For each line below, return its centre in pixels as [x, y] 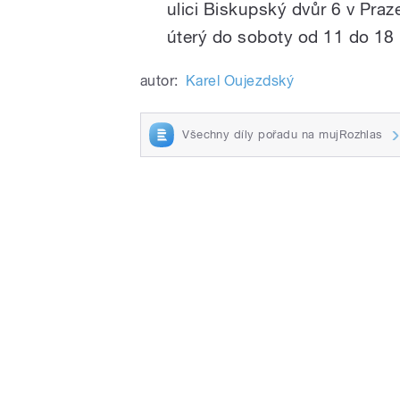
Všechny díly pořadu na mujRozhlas [283, 135]
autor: [159, 81]
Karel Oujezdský [240, 81]
